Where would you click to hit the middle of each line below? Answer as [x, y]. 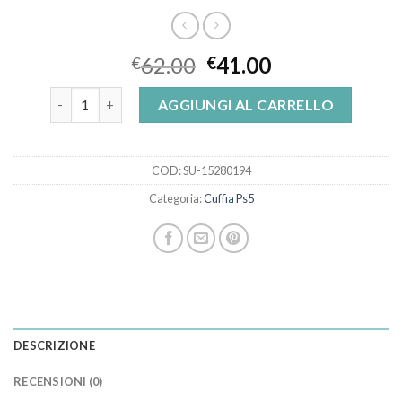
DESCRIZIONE [54, 345]
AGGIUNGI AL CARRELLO [246, 104]
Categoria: [176, 198]
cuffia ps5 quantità [107, 96]
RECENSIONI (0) [58, 381]
